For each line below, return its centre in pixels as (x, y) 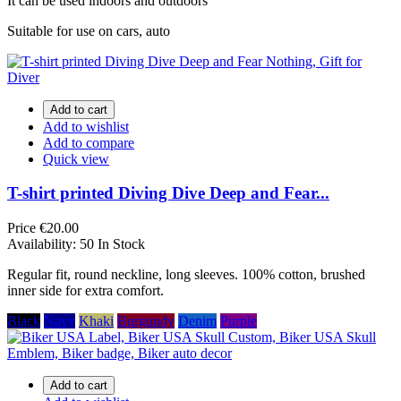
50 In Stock (112, 244)
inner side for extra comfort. (85, 291)
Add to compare (89, 142)
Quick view (76, 158)
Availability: (43, 244)
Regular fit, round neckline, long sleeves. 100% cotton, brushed (186, 275)
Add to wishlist (86, 126)
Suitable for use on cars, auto (89, 30)
